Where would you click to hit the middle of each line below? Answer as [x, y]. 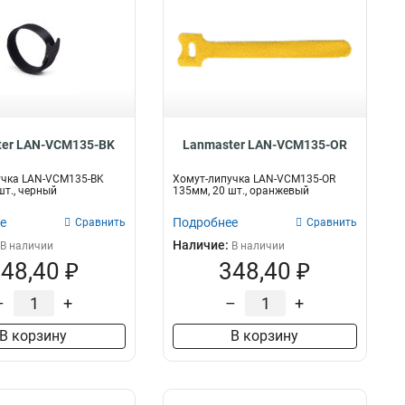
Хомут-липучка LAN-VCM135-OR [254, 179]
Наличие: [202, 245]
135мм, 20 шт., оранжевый [240, 191]
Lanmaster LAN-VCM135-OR [264, 145]
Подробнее [205, 222]
